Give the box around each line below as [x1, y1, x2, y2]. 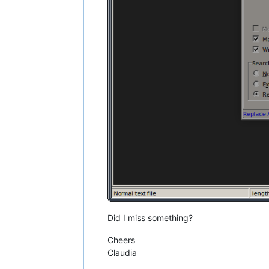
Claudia [107, 247, 137, 258]
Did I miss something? [107, 212, 193, 223]
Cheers [107, 234, 135, 245]
